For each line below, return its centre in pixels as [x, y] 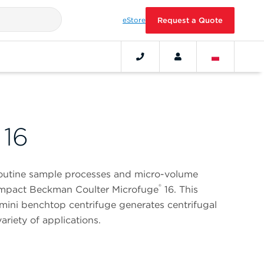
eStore [134, 20]
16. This [180, 190]
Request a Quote [190, 20]
